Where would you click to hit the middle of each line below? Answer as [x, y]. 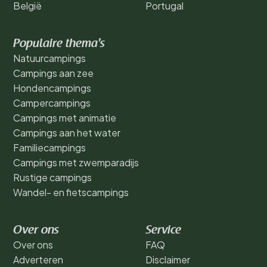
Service [163, 231]
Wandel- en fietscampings [71, 193]
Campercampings [52, 103]
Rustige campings [52, 178]
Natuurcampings [49, 58]
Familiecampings [49, 148]
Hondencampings [52, 88]
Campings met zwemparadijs [76, 163]
